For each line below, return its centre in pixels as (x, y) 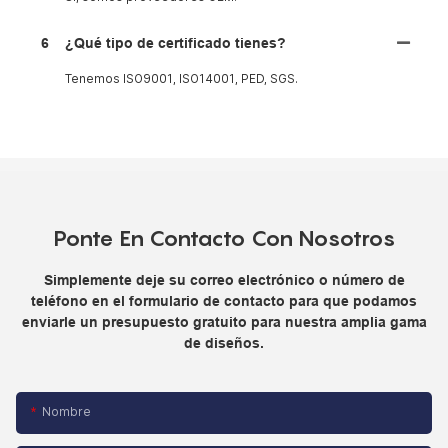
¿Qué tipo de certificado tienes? (175, 42)
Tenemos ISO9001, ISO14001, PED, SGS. (181, 78)
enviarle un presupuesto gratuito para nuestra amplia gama (224, 321)
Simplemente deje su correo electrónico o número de (224, 279)
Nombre (66, 412)
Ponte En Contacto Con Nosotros (224, 237)
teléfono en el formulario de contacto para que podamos (224, 300)
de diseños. (224, 342)
